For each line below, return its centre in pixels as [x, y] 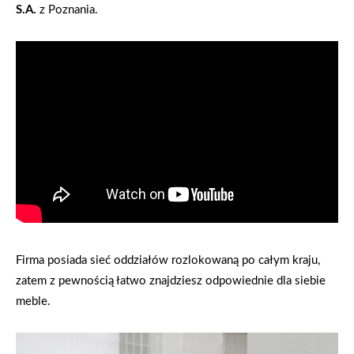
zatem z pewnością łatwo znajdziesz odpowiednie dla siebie [171, 281]
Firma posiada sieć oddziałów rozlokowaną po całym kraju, [168, 260]
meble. [33, 301]
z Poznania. [69, 10]
